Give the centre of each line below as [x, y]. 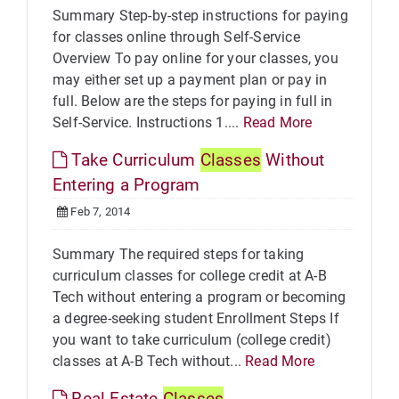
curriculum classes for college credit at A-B [190, 276]
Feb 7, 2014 [99, 212]
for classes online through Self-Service [176, 37]
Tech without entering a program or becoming [199, 297]
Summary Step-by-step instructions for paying [200, 16]
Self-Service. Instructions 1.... [148, 122]
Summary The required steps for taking [179, 254]
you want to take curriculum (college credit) [192, 340]
